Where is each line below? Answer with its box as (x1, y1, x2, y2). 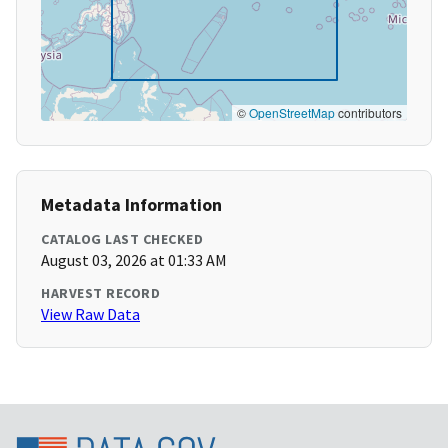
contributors (335, 104, 402, 122)
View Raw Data (41, 304, 140, 325)
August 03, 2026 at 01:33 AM (41, 250, 227, 271)
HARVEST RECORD (41, 284, 160, 303)
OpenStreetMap (249, 104, 335, 122)
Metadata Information (41, 193, 222, 217)
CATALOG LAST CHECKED (41, 230, 203, 249)
